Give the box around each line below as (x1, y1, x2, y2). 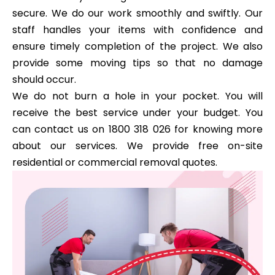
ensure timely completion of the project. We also (12, 39, 263, 53)
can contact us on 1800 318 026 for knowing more (12, 122, 263, 136)
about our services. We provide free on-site (12, 138, 263, 153)
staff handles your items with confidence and (12, 22, 263, 37)
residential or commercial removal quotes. (12, 155, 217, 169)
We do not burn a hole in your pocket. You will (12, 88, 263, 103)
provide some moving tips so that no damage (12, 55, 263, 70)
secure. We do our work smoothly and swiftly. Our (12, 6, 263, 20)
